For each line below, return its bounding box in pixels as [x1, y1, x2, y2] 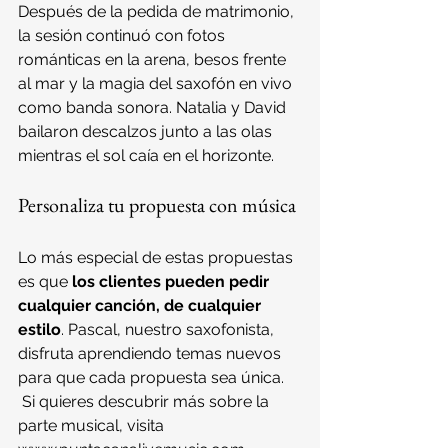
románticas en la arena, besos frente [18, 49, 290, 69]
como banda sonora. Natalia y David [18, 97, 290, 117]
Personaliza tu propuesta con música [18, 191, 296, 218]
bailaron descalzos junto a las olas [18, 121, 276, 141]
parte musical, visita [18, 415, 168, 435]
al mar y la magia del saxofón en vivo [18, 73, 296, 93]
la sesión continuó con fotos [18, 25, 229, 45]
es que [18, 271, 72, 291]
